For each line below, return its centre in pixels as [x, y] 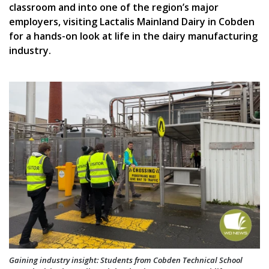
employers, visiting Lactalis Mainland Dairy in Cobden [132, 21]
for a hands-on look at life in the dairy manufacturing [133, 36]
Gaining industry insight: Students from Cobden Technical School [126, 260]
